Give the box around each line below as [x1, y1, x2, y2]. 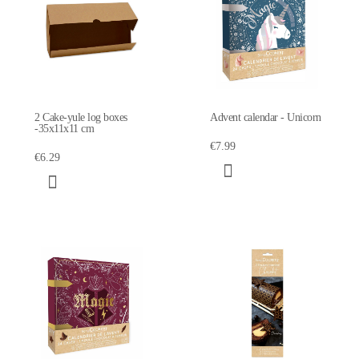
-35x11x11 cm [34, 122, 94, 135]
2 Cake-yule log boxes [34, 111, 127, 123]
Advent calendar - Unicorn [210, 111, 321, 123]
